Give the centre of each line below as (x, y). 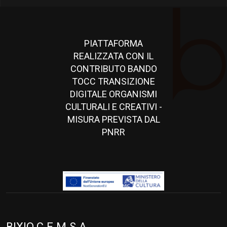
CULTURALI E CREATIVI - (113, 107)
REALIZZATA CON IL (113, 56)
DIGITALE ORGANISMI (113, 94)
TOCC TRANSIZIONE (113, 81)
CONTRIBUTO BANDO (113, 69)
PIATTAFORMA (113, 43)
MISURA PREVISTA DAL (113, 119)
